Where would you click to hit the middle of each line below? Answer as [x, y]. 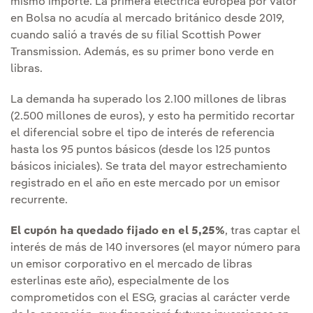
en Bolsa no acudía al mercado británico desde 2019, [147, 19]
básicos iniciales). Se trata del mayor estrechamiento [149, 167]
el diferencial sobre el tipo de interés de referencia [143, 134]
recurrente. [39, 201]
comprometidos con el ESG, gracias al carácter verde [150, 299]
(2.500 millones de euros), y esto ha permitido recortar [153, 117]
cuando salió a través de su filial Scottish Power [136, 36]
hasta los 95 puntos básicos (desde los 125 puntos [140, 151]
